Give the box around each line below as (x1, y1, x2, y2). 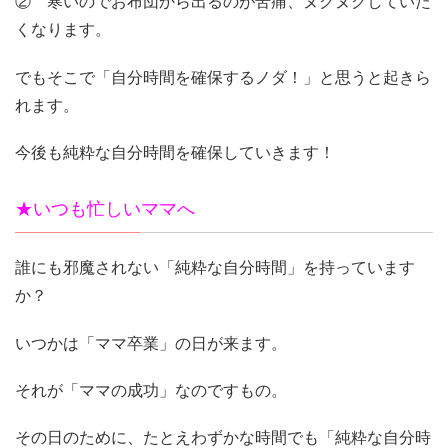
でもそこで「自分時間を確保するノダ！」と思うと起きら (15, 68, 431, 86)
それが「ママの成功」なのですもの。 (15, 381, 287, 399)
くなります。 (15, 21, 111, 39)
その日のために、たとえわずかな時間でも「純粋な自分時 (15, 428, 431, 446)
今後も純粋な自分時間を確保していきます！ (15, 143, 335, 161)
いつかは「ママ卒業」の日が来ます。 (15, 334, 287, 352)
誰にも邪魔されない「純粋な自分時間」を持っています (15, 259, 415, 277)
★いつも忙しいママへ (15, 198, 195, 219)
